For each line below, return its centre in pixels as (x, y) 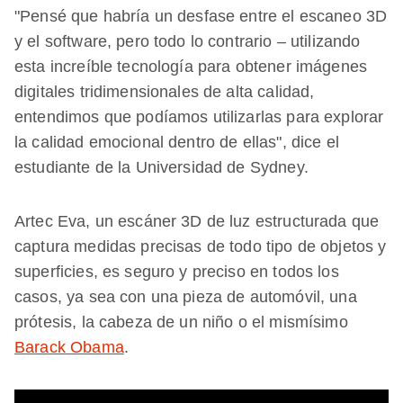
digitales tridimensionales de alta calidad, (165, 92)
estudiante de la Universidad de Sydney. (161, 168)
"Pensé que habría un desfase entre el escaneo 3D (201, 17)
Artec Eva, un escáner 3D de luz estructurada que (197, 222)
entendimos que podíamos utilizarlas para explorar (199, 117)
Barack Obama (69, 348)
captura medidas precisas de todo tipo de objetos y (201, 247)
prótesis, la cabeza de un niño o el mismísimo (181, 322)
